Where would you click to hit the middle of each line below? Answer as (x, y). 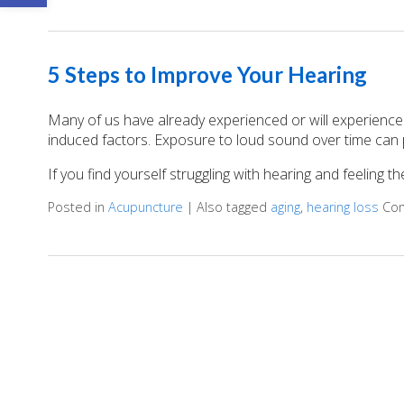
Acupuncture (145, 207)
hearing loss (342, 207)
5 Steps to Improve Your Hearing (207, 74)
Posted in (78, 207)
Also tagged (233, 207)
